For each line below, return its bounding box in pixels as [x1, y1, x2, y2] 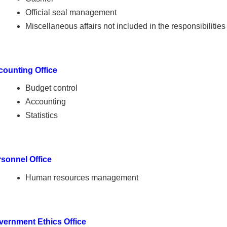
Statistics [25, 111, 58, 120]
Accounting [25, 97, 66, 106]
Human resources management [25, 173, 138, 182]
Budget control [25, 84, 78, 93]
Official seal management [25, 8, 117, 17]
